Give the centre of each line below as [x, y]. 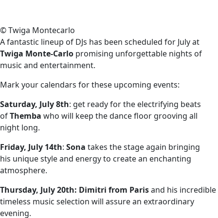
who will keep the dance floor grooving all [120, 116]
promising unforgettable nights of [138, 54]
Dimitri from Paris [114, 190]
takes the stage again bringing [143, 147]
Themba [27, 116]
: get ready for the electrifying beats [135, 104]
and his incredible [182, 190]
